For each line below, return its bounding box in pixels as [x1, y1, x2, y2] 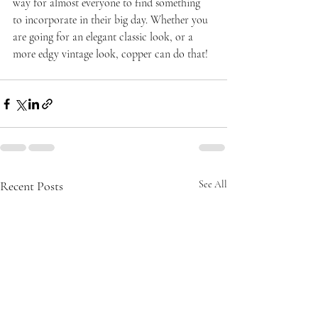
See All [199, 178, 227, 191]
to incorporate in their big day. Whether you [13, 13, 211, 28]
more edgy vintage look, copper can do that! [13, 47, 208, 62]
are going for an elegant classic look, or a [13, 30, 196, 45]
